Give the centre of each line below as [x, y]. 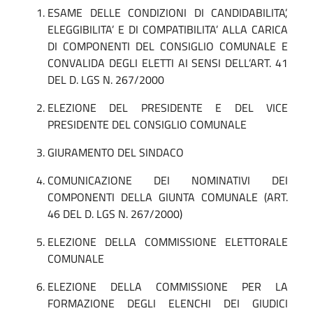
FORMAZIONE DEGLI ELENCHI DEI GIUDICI [168, 303]
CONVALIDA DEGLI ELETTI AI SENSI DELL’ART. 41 [168, 63]
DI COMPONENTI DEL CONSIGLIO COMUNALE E [168, 46]
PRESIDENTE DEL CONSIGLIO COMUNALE [147, 124]
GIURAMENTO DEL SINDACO [116, 152]
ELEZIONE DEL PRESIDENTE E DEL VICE [168, 107]
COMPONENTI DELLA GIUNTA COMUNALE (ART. [168, 197]
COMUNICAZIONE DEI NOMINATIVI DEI [168, 180]
